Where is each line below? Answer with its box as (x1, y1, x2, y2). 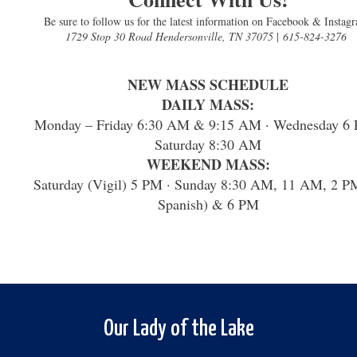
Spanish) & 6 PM (157, 194, 259, 214)
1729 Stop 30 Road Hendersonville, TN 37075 (65, 29, 277, 44)
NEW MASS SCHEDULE (127, 74, 289, 95)
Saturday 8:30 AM (155, 135, 262, 154)
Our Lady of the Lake (103, 318, 254, 340)
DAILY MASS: (162, 94, 255, 115)
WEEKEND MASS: (146, 154, 270, 175)
